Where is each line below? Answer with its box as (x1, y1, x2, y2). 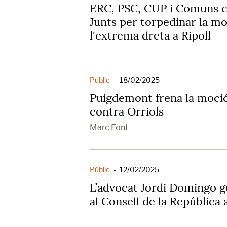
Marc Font (90, 122, 128, 132)
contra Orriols (90, 104, 164, 119)
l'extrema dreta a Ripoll (90, 28, 211, 43)
